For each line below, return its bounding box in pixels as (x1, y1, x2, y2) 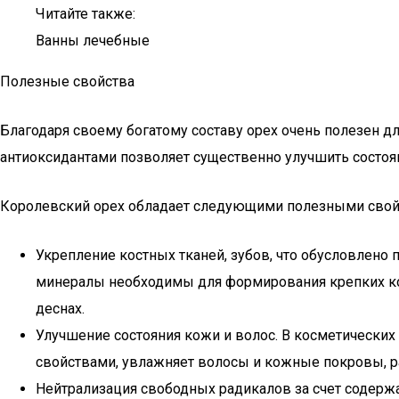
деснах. (36, 300, 85, 317)
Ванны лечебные (36, 32, 150, 49)
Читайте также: (36, 5, 135, 22)
